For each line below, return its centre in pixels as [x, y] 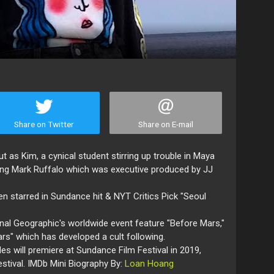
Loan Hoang [149, 264]
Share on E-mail [166, 124]
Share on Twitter [44, 124]
